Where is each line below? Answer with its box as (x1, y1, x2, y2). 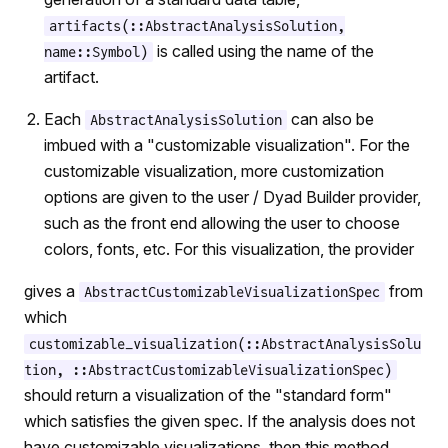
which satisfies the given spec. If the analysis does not (24, 411, 415, 431)
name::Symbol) (44, 44, 148, 60)
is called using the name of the (153, 41, 374, 61)
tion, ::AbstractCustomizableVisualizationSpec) (24, 362, 392, 378)
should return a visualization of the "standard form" (24, 385, 392, 405)
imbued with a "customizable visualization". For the (44, 135, 410, 155)
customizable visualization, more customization (44, 161, 384, 181)
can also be (287, 109, 374, 129)
